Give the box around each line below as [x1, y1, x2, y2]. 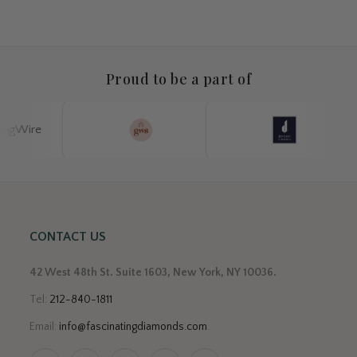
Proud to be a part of [105, 69, 252, 88]
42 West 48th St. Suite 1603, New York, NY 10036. [29, 266, 277, 279]
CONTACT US [29, 229, 107, 244]
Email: [29, 320, 60, 333]
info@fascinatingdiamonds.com [59, 320, 208, 333]
